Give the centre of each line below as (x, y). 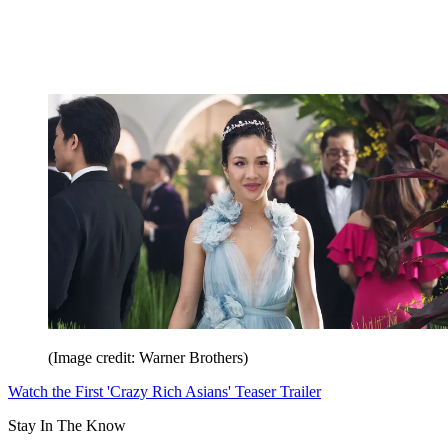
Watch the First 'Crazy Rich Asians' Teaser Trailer (164, 391)
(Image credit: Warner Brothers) (148, 357)
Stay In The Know (67, 425)
